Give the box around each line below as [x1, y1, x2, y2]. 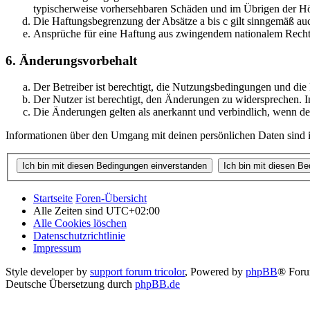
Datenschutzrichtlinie [33, 230, 125, 242]
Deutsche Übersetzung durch [6, 278, 135, 291]
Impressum [33, 242, 81, 255]
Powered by [190, 266, 246, 278]
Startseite [33, 192, 73, 205]
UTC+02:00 [106, 205, 160, 217]
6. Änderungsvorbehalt [6, 53, 137, 68]
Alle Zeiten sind [33, 205, 106, 217]
